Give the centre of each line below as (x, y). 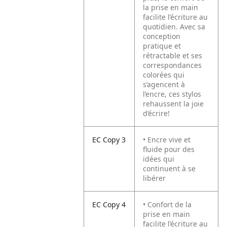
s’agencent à (164, 84)
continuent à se (169, 168)
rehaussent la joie (174, 104)
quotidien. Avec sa (174, 27)
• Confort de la (167, 204)
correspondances (173, 65)
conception (162, 36)
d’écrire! (157, 113)
